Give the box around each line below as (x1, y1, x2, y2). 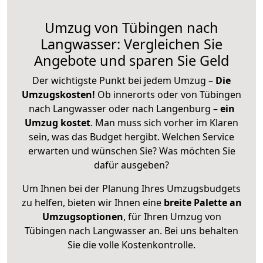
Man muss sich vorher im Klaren (95, 116, 238, 129)
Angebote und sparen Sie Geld (34, 50, 229, 70)
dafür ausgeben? (94, 158, 169, 171)
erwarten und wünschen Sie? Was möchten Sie (28, 144, 235, 157)
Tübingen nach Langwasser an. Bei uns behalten (25, 224, 238, 237)
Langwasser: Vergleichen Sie (41, 34, 222, 53)
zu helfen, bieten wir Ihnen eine (21, 195, 164, 209)
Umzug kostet (25, 116, 90, 129)
